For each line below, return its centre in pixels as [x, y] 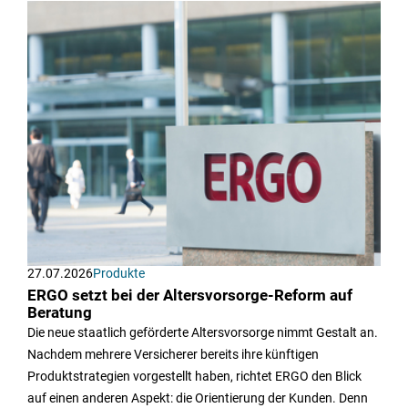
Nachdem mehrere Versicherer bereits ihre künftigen [173, 355]
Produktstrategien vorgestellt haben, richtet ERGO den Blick [194, 377]
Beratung [60, 313]
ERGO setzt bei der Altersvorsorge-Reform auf [190, 296]
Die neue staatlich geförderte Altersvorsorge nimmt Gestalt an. [203, 333]
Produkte [119, 274]
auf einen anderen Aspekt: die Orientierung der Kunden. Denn [198, 398]
